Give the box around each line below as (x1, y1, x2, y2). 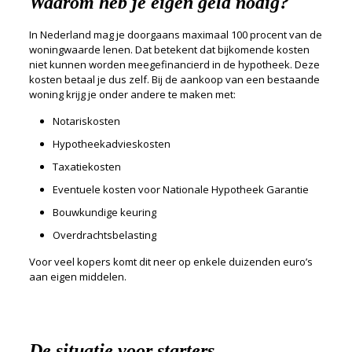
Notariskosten (52, 114, 120, 128)
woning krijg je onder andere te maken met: (28, 87, 236, 101)
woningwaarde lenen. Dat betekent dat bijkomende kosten (28, 42, 310, 57)
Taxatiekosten (52, 159, 121, 174)
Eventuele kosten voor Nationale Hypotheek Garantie (52, 182, 309, 196)
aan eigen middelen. (28, 269, 126, 284)
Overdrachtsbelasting (52, 228, 156, 242)
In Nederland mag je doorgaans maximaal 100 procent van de (28, 27, 322, 42)
